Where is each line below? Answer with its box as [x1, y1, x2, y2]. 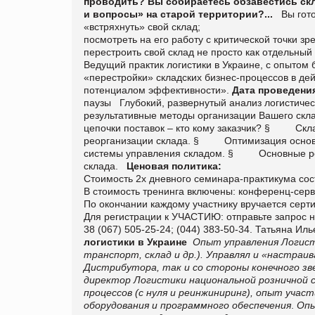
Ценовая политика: [127, 160, 221, 172]
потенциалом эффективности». [84, 84, 232, 96]
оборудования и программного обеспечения [84, 299, 291, 311]
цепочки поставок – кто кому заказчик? [84, 122, 262, 134]
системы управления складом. [84, 147, 225, 159]
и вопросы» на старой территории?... [84, 8, 276, 20]
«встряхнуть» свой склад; [84, 20, 200, 32]
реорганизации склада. [84, 134, 191, 146]
